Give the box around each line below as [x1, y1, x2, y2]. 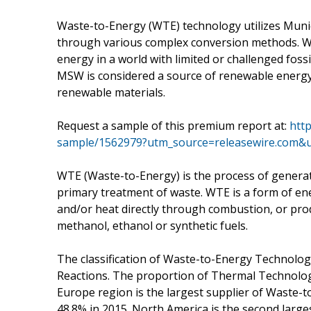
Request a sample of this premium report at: [57, 117, 289, 133]
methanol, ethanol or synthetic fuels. [57, 217, 248, 233]
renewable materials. [57, 84, 165, 100]
